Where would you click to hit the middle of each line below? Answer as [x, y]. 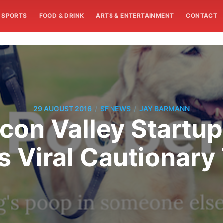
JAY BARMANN [165, 109]
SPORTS [14, 16]
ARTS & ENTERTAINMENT [135, 16]
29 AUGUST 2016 [62, 109]
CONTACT [202, 16]
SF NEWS [115, 109]
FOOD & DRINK [61, 16]
